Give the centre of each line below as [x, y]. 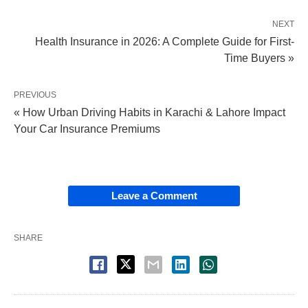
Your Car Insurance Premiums [87, 129]
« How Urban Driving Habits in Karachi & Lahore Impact [150, 112]
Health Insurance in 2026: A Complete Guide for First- [165, 41]
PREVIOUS [35, 95]
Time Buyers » [259, 58]
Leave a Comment [154, 195]
